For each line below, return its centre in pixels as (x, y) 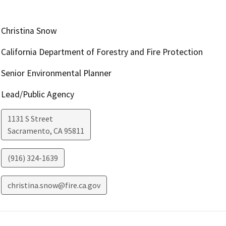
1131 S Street (30, 119)
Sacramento (29, 131)
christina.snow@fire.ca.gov (54, 185)
